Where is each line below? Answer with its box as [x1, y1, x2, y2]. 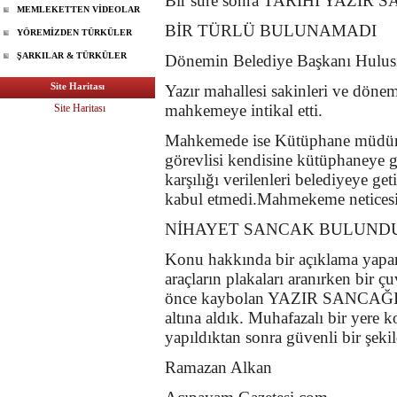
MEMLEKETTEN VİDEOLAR [17, 4, 140, 14]
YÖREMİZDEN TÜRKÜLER [17, 27, 132, 37]
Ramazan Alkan [165, 357, 272, 377]
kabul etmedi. [165, 189, 257, 208]
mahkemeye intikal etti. [165, 100, 323, 120]
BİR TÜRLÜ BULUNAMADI [165, 20, 377, 40]
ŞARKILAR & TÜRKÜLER [17, 51, 127, 60]
